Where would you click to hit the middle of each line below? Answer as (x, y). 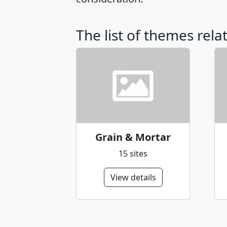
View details (133, 177)
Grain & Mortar (133, 137)
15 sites (133, 153)
